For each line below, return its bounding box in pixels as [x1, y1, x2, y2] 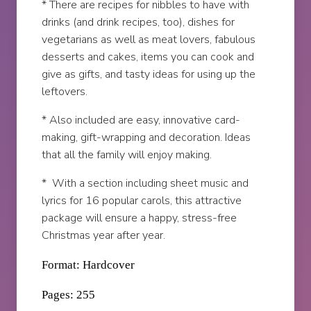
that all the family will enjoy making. [42, 147, 212, 163]
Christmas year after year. [42, 228, 166, 244]
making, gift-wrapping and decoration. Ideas [42, 130, 251, 146]
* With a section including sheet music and [42, 176, 249, 192]
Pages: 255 [42, 288, 96, 302]
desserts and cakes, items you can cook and [42, 49, 255, 65]
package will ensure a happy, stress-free [42, 210, 237, 226]
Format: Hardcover [42, 258, 135, 272]
